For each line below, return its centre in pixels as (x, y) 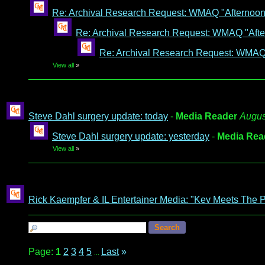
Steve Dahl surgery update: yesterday (131, 136)
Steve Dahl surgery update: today (98, 116)
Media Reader (206, 116)
